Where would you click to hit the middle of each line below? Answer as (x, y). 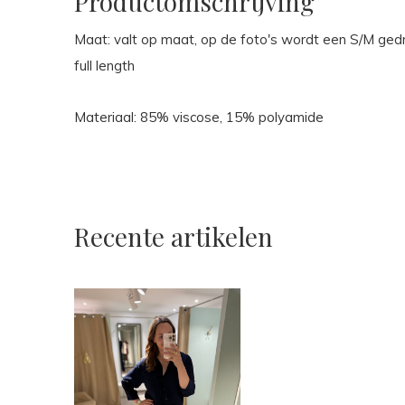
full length (104, 66)
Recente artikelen (174, 236)
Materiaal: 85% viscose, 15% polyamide (201, 117)
